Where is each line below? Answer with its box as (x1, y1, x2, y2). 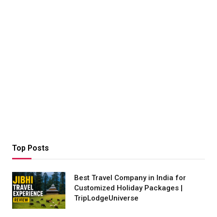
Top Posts (12, 143, 49, 153)
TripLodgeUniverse (74, 194, 139, 203)
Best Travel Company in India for (74, 173, 186, 183)
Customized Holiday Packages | (74, 184, 183, 193)
